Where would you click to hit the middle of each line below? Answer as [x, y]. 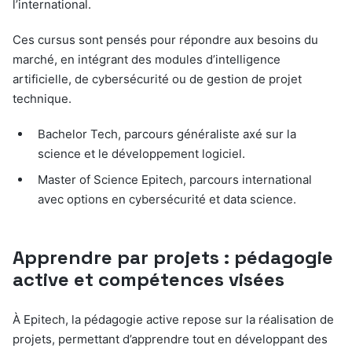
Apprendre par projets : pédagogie [173, 258]
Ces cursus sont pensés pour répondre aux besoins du [165, 40]
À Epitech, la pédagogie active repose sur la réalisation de [173, 320]
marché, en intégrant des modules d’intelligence [147, 60]
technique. [42, 99]
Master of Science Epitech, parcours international [175, 180]
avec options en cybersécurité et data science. [167, 200]
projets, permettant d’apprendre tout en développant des [170, 339]
